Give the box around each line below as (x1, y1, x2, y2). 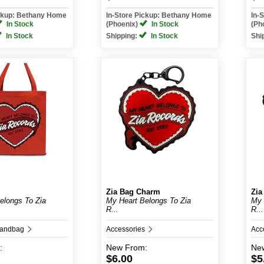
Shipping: (106, 32, 139, 40)
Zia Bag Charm (106, 187, 160, 196)
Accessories (106, 225, 147, 233)
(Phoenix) (106, 20, 140, 28)
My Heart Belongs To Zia (106, 196, 191, 205)
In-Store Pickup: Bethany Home (106, 11, 212, 19)
